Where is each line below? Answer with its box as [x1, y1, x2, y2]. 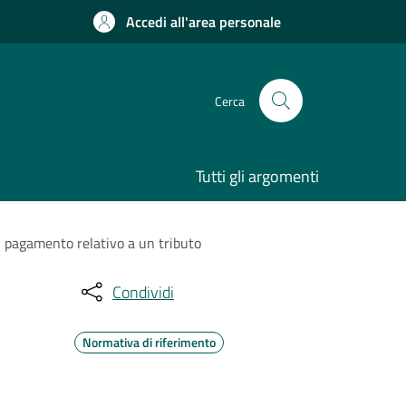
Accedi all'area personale [126, 11, 281, 33]
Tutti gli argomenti [196, 164, 319, 188]
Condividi [112, 279, 174, 304]
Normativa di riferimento [82, 333, 216, 352]
